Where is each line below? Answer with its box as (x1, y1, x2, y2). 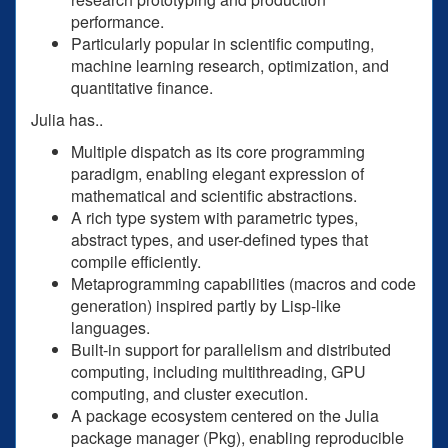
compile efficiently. (71, 249, 201, 273)
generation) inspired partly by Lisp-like (71, 293, 341, 317)
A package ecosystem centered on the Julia (71, 403, 379, 427)
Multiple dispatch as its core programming (71, 139, 365, 163)
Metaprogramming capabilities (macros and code (71, 271, 416, 295)
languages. (71, 315, 150, 339)
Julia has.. (31, 107, 103, 131)
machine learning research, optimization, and (71, 53, 389, 77)
